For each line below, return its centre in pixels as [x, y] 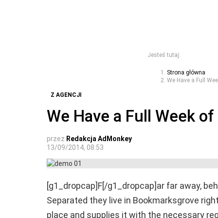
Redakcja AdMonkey [99, 139]
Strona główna [186, 73]
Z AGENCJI [66, 95]
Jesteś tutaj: [164, 55]
